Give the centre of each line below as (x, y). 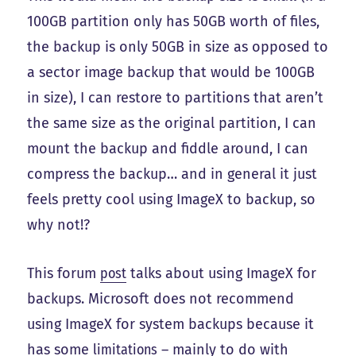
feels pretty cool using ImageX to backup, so (172, 200)
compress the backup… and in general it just (172, 174)
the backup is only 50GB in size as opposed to (178, 47)
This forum (64, 273)
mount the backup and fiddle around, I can (168, 149)
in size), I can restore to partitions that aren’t (176, 98)
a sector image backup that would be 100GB (171, 73)
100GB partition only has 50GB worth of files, (174, 22)
